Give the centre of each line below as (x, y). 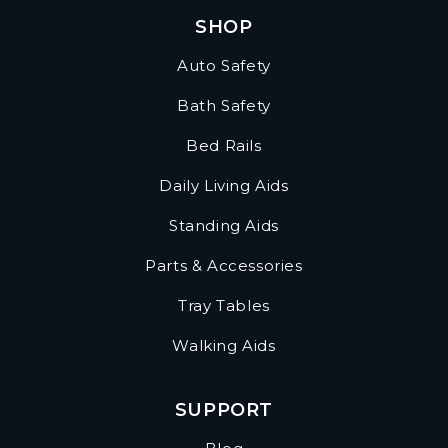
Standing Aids (224, 226)
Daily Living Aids (224, 186)
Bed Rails (224, 146)
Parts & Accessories (224, 266)
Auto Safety (224, 66)
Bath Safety (224, 106)
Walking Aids (224, 346)
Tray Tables (224, 306)
